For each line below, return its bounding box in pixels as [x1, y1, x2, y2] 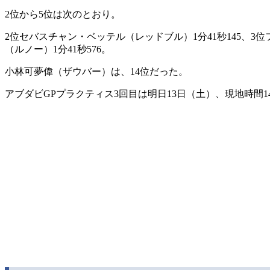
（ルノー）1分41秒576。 [5, 43, 111, 54]
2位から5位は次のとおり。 [5, 8, 121, 19]
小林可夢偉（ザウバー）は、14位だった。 [5, 66, 188, 77]
